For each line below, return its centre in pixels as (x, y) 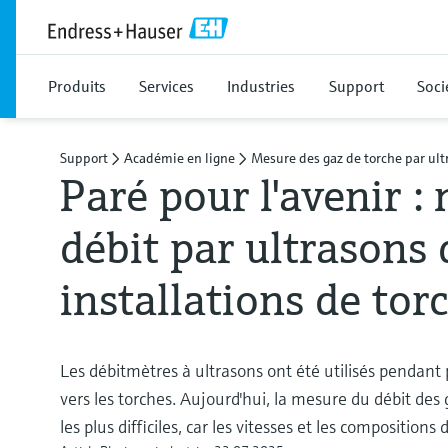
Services (166, 86)
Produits (77, 86)
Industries (261, 86)
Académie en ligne (179, 158)
